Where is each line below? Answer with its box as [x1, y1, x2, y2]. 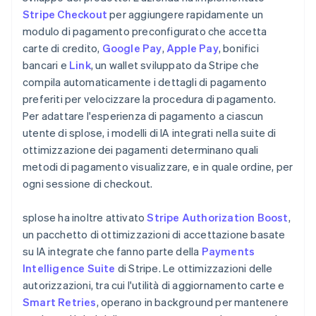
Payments [201, 243, 255, 258]
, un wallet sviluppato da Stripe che [90, 57, 260, 72]
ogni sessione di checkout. [23, 176, 153, 190]
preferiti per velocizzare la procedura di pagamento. [23, 91, 276, 106]
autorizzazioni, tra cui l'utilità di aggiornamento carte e [23, 277, 285, 292]
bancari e [23, 57, 69, 72]
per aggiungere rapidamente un [107, 6, 263, 21]
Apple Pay [166, 40, 219, 55]
